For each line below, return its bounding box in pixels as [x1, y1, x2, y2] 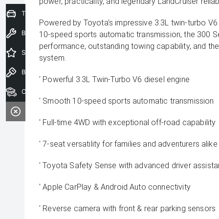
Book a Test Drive [25, 68, 31, 76]
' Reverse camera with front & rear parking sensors [39, 204, 216, 213]
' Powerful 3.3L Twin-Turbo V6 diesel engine [39, 75, 190, 84]
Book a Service [25, 29, 31, 37]
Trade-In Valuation [22, 9, 78, 17]
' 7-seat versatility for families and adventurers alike [39, 139, 218, 149]
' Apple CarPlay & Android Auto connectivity [39, 182, 191, 192]
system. [39, 53, 66, 63]
